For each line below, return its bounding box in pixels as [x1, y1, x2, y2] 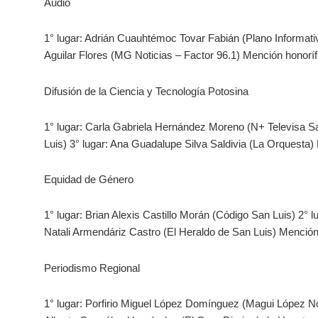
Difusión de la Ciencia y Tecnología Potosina [44, 84, 248, 97]
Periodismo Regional [44, 261, 140, 274]
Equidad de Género [44, 173, 133, 186]
